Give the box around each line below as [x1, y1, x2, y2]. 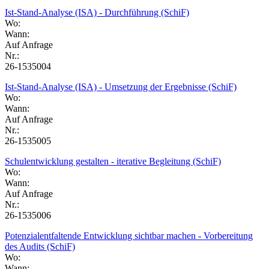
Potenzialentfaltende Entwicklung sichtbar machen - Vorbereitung [5, 230, 253, 241]
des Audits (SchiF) [5, 241, 75, 252]
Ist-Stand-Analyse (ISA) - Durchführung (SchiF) [5, 7, 189, 17]
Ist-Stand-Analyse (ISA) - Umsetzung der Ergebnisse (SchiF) [5, 81, 237, 92]
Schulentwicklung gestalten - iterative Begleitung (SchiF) [5, 156, 221, 166]
